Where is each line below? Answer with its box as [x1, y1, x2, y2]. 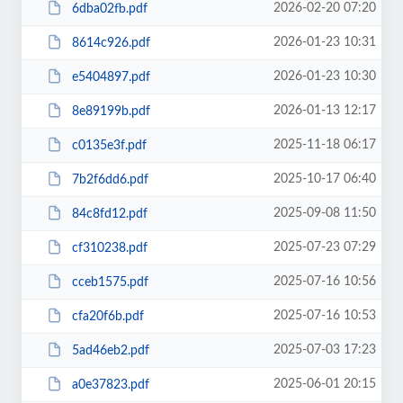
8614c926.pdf [71, 36, 150, 49]
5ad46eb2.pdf [71, 344, 149, 357]
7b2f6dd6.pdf [71, 173, 148, 186]
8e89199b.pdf [71, 104, 150, 118]
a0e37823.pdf [71, 378, 149, 391]
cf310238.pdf [71, 241, 148, 255]
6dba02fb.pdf [71, 2, 148, 15]
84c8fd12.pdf [71, 207, 148, 220]
